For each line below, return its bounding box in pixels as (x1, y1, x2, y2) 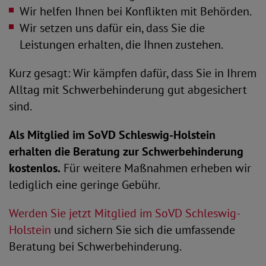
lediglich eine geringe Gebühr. (9, 176, 160, 192)
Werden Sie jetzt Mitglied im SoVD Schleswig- (9, 205, 240, 221)
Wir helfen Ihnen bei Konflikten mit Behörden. (20, 3, 252, 19)
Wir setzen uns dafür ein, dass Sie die (20, 20, 205, 36)
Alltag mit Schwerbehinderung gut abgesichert (9, 81, 247, 97)
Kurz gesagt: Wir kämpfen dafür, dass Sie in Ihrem (9, 65, 256, 81)
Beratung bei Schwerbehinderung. (9, 238, 182, 254)
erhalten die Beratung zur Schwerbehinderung (9, 143, 243, 159)
